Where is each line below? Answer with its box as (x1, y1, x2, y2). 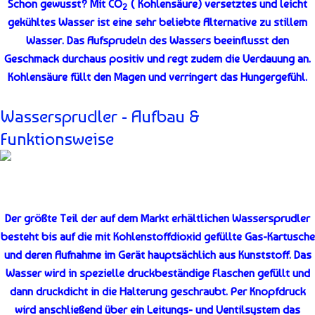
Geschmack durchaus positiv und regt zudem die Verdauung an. (4, 52, 311, 66)
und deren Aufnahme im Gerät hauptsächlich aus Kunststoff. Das (4, 247, 311, 262)
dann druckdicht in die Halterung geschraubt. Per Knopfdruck (9, 284, 306, 298)
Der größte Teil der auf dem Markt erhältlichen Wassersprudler (5, 211, 310, 225)
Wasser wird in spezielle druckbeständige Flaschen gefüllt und (5, 266, 310, 280)
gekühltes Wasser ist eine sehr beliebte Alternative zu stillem (8, 15, 307, 30)
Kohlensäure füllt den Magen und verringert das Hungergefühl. (8, 70, 307, 84)
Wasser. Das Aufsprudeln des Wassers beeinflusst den (26, 34, 289, 48)
